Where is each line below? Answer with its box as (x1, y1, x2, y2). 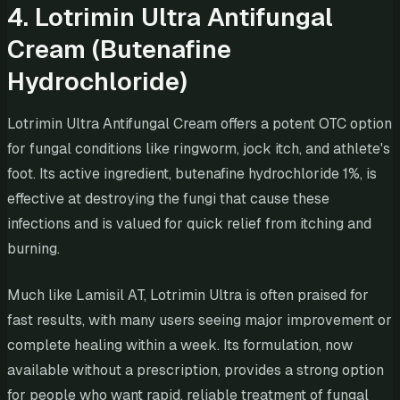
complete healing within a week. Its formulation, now (7, 336, 353, 355)
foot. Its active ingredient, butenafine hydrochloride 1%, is (7, 164, 377, 184)
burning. (7, 239, 60, 259)
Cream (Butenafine (7, 33, 231, 66)
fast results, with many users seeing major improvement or (7, 311, 392, 330)
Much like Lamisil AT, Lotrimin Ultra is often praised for (7, 286, 369, 305)
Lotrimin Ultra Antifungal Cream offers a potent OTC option (7, 114, 392, 134)
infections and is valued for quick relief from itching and (7, 214, 371, 234)
